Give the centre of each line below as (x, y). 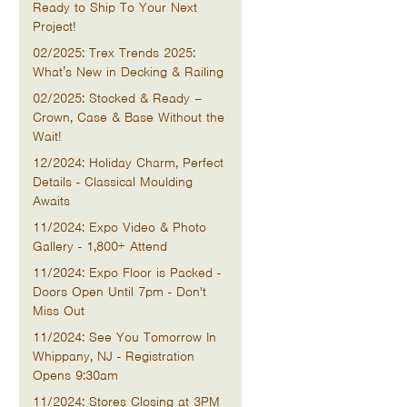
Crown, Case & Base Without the (129, 117)
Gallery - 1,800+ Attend (100, 246)
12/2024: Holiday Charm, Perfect (128, 163)
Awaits (51, 201)
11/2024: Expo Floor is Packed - (127, 273)
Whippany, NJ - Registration (114, 356)
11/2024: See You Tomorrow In (124, 337)
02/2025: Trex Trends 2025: (114, 53)
